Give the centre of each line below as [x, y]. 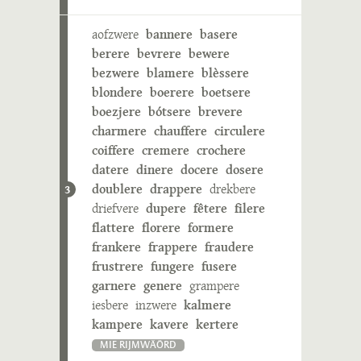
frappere [173, 247]
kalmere [207, 305]
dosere [245, 170]
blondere [117, 92]
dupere [166, 208]
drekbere [232, 189]
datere [110, 170]
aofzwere [115, 34]
